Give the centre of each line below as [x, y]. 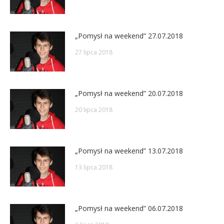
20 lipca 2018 [94, 109]
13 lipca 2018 [94, 167]
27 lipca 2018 [94, 52]
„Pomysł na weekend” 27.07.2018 [129, 35]
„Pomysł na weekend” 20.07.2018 [129, 93]
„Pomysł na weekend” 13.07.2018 [129, 150]
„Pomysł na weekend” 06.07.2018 [129, 208]
